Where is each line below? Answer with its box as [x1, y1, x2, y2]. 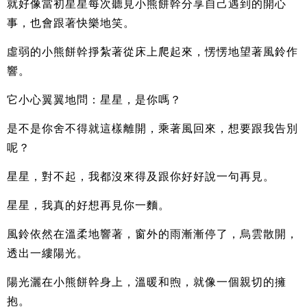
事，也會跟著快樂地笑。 [7, 17, 135, 29]
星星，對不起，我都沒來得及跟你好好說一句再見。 [7, 171, 275, 183]
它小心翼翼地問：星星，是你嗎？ [7, 94, 182, 106]
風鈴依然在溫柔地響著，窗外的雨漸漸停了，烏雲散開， [7, 228, 298, 241]
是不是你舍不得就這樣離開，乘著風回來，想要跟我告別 [7, 123, 298, 135]
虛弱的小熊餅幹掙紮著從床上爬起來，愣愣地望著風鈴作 [7, 46, 298, 58]
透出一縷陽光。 [7, 247, 88, 260]
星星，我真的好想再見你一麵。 [7, 199, 170, 212]
